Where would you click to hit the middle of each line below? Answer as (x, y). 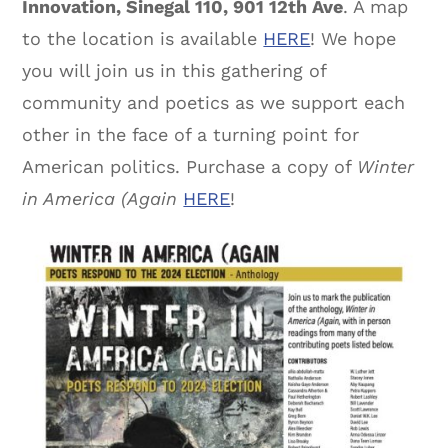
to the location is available (143, 38)
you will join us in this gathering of (174, 70)
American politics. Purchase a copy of (190, 166)
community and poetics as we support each (214, 102)
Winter (386, 166)
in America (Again (100, 198)
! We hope (353, 38)
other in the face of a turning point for (191, 134)
